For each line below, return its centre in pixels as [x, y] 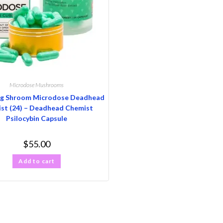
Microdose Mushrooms [36, 85]
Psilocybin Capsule [36, 118]
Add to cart [36, 161]
